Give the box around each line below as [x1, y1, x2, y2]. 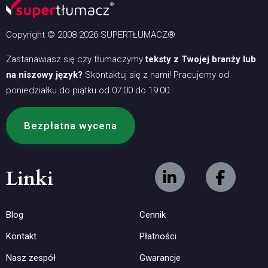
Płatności [139, 231, 176, 242]
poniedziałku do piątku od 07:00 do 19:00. [6, 85, 172, 96]
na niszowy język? [6, 69, 83, 81]
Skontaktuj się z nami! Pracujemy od [83, 69, 229, 81]
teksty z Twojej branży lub [145, 54, 256, 65]
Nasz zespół [6, 252, 56, 264]
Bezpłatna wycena [24, 120, 117, 132]
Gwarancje [139, 252, 181, 264]
